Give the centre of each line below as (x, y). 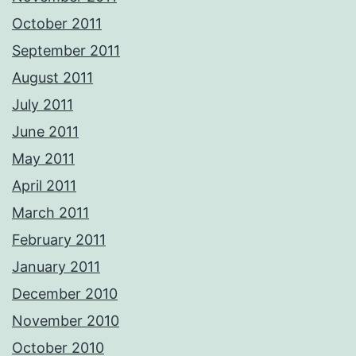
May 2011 (43, 159)
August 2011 (52, 78)
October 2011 (57, 24)
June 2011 (45, 132)
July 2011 (43, 105)
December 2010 (65, 294)
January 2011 (56, 267)
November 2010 (66, 321)
